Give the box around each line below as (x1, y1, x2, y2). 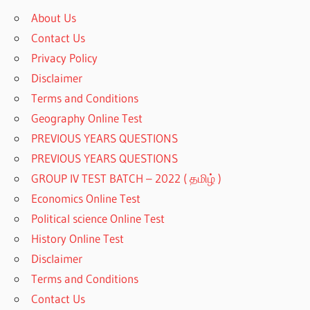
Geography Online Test (31, 111, 143, 126)
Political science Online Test (31, 211, 165, 226)
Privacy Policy (31, 51, 98, 66)
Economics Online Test (31, 191, 141, 206)
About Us (31, 10, 77, 26)
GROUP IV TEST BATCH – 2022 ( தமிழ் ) (31, 171, 222, 186)
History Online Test (31, 231, 125, 246)
